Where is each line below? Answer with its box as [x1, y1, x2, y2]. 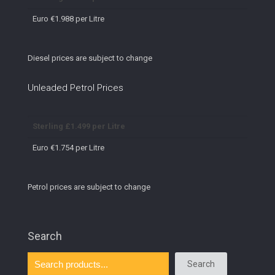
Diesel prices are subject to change [28, 53, 152, 63]
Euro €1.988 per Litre [33, 14, 104, 24]
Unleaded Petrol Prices [28, 82, 123, 93]
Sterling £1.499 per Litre [33, 122, 125, 131]
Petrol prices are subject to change [28, 182, 150, 192]
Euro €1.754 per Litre [33, 143, 104, 153]
